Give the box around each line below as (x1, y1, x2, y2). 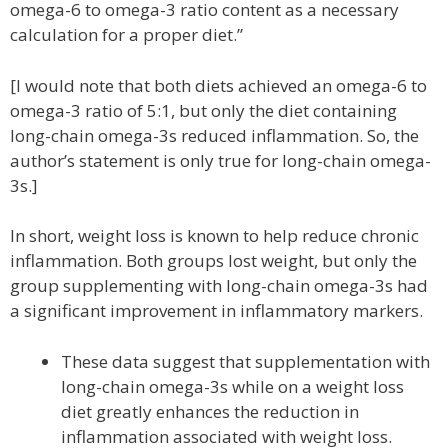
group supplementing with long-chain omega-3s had (10, 274, 428, 297)
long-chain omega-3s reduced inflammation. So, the (10, 123, 419, 147)
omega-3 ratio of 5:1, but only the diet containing (10, 98, 397, 122)
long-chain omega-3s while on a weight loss (61, 374, 404, 398)
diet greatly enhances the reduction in (61, 399, 359, 423)
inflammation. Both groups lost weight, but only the (10, 249, 417, 272)
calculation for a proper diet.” (10, 23, 243, 46)
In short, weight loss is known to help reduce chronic (10, 224, 419, 247)
